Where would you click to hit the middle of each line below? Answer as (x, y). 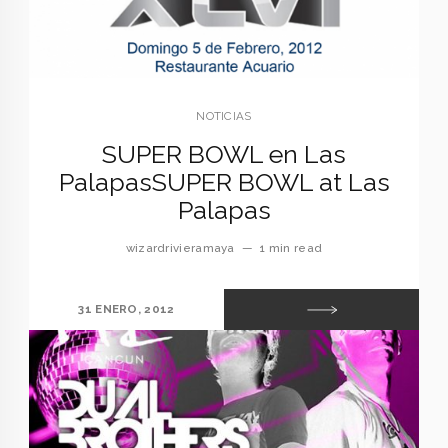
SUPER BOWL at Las (270, 182)
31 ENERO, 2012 (126, 308)
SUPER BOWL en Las (224, 154)
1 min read (291, 247)
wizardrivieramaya (180, 247)
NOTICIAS (224, 115)
